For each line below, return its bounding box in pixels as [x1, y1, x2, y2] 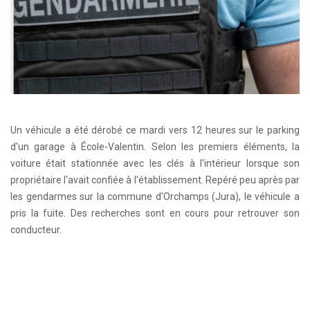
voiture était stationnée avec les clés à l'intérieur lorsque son [10, 157, 300, 169]
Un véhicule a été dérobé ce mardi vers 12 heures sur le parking [10, 124, 300, 136]
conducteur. [10, 224, 62, 235]
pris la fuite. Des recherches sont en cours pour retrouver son [10, 207, 300, 219]
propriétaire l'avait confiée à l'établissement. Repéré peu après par [10, 174, 300, 185]
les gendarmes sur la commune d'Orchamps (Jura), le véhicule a [10, 190, 300, 202]
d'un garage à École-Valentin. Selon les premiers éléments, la [10, 140, 300, 152]
